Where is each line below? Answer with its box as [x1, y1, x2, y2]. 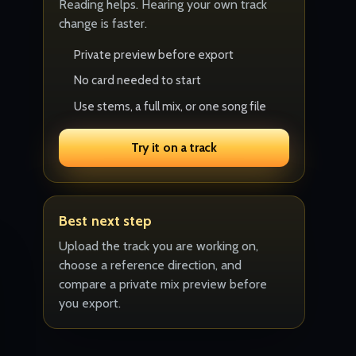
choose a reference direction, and [59, 257, 242, 273]
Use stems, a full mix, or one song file [74, 98, 267, 114]
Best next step [59, 211, 153, 229]
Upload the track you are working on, [59, 238, 259, 254]
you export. [59, 296, 122, 311]
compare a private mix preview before [59, 277, 268, 292]
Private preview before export [74, 46, 234, 62]
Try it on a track [130, 140, 218, 156]
